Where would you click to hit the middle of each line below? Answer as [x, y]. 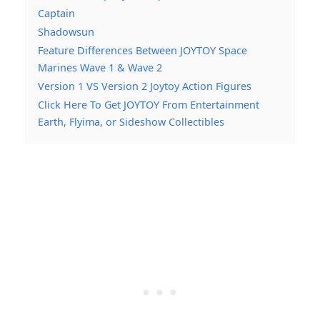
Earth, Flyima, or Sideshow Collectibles [131, 121]
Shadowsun [66, 31]
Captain [56, 13]
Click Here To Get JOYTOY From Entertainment [149, 104]
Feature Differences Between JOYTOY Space [142, 50]
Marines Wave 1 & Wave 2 [100, 67]
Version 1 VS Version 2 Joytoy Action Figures [145, 86]
